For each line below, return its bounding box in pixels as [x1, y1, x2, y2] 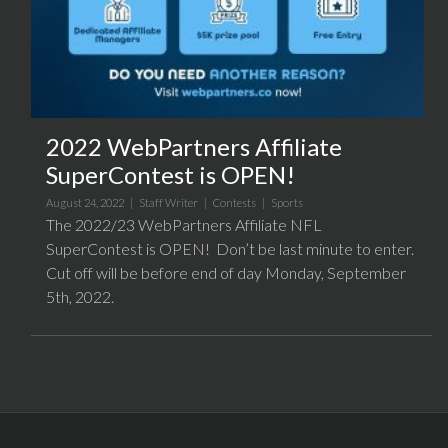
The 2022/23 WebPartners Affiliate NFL [46, 215, 322, 235]
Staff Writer [139, 196, 198, 210]
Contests [213, 196, 256, 210]
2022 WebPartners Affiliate [46, 132, 342, 162]
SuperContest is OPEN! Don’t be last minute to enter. [46, 239, 414, 259]
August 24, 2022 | [46, 196, 139, 210]
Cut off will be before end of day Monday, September [46, 263, 406, 283]
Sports [271, 196, 303, 210]
